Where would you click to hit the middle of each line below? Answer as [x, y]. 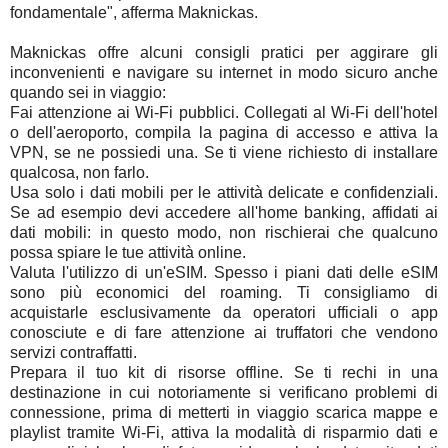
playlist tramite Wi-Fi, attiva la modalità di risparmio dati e [224, 432]
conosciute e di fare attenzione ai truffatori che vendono [224, 332]
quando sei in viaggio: [88, 92]
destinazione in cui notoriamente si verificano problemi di [224, 392]
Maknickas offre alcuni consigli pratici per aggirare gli [224, 52]
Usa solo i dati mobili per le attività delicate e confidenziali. [224, 192]
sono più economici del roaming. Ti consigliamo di [224, 292]
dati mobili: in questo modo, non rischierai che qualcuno [224, 232]
